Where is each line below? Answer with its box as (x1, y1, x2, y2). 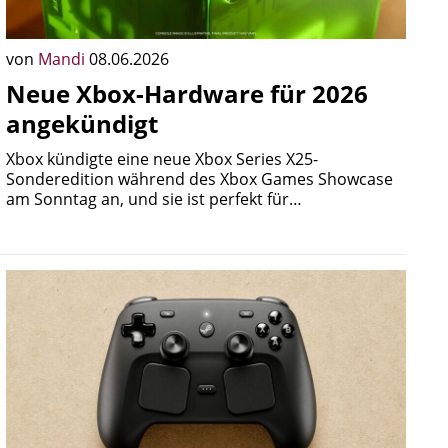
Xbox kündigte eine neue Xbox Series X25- (6, 148, 318, 170)
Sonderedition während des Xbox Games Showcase (6, 168, 393, 190)
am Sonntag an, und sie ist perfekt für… (6, 188, 302, 210)
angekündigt (6, 107, 158, 140)
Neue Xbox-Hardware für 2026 (6, 77, 368, 110)
